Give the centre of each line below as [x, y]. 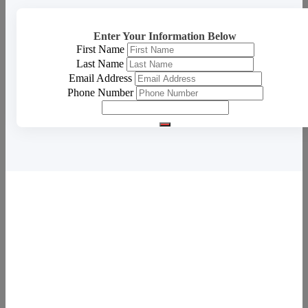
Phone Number [100, 92]
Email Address [100, 78]
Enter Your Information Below [165, 36]
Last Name [100, 64]
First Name [100, 49]
